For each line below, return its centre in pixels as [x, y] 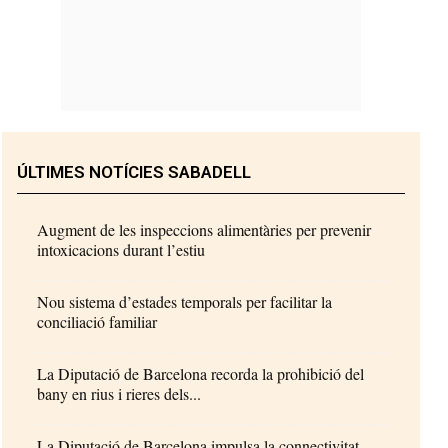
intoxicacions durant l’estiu [121, 249]
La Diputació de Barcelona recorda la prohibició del [201, 373]
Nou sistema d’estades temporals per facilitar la [185, 301]
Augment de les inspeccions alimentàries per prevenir [204, 229]
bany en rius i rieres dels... [119, 393]
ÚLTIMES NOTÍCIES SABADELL [134, 171]
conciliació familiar [97, 321]
